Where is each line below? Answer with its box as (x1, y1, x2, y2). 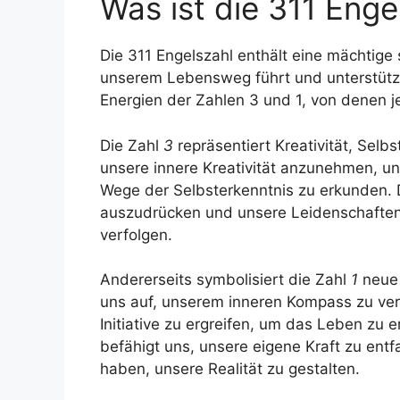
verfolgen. (100, 225, 172, 244)
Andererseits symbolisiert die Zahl (100, 271, 351, 289)
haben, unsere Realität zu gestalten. (100, 360, 360, 379)
